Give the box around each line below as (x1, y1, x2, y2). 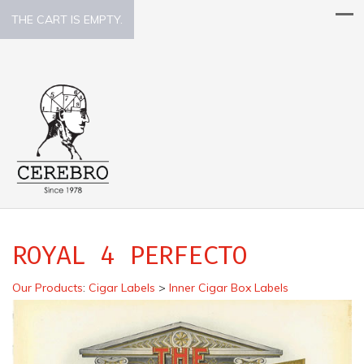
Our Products (12, 280, 83, 296)
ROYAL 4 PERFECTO (12, 240, 247, 271)
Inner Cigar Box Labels (169, 280, 288, 296)
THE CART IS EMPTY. (11, 12, 123, 27)
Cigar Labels (89, 280, 155, 296)
